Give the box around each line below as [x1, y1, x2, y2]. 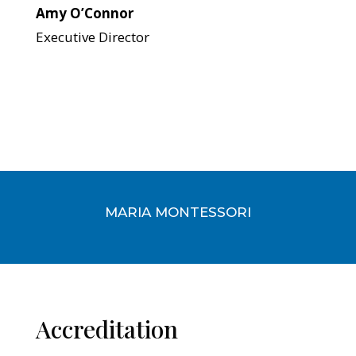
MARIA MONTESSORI [104, 203, 251, 220]
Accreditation [35, 312, 178, 345]
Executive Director [35, 27, 149, 46]
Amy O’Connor [35, 3, 133, 22]
